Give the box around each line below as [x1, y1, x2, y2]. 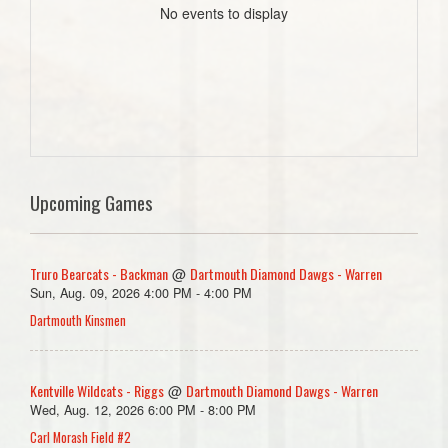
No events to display [160, 2, 288, 23]
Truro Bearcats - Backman [30, 262, 168, 284]
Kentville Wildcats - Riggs [30, 379, 164, 401]
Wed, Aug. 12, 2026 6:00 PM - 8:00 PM [30, 399, 256, 419]
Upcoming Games [30, 187, 153, 217]
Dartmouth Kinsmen [30, 310, 126, 330]
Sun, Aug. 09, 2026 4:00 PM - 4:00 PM [30, 282, 252, 302]
